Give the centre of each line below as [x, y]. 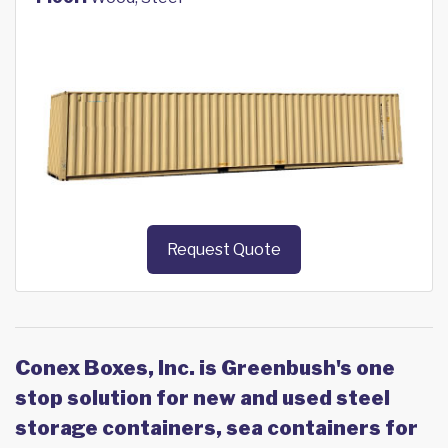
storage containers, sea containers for [216, 428]
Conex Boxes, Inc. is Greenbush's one [205, 368]
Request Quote [224, 250]
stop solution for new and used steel [202, 398]
